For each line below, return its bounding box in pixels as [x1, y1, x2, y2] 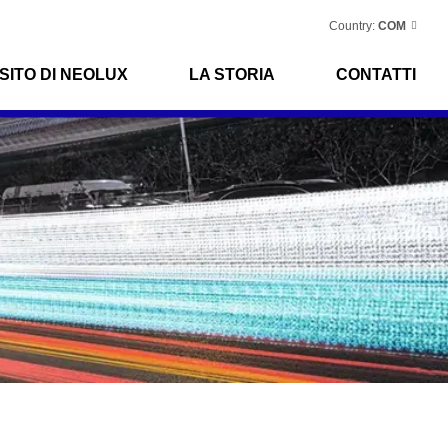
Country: [329, 19, 375, 33]
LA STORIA [189, 66, 275, 83]
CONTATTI [336, 66, 416, 83]
